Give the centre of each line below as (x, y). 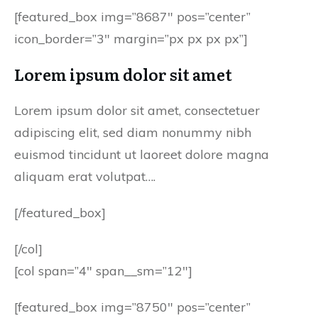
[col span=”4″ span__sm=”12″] (103, 271)
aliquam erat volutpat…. (85, 176)
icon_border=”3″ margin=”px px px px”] (131, 39)
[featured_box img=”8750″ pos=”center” (132, 307)
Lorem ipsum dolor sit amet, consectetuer (137, 110)
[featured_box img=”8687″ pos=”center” (132, 17)
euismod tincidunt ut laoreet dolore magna (142, 154)
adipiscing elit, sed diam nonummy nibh (133, 132)
